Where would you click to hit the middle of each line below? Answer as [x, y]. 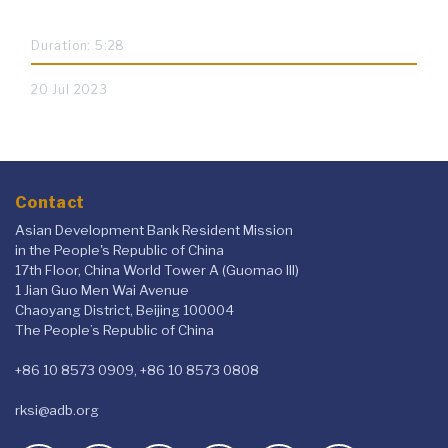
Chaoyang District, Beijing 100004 [124, 310]
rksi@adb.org [57, 410]
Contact [50, 203]
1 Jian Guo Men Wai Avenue [102, 290]
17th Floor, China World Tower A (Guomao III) [157, 270]
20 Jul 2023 [69, 90]
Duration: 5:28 [78, 45]
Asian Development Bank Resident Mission [154, 230]
